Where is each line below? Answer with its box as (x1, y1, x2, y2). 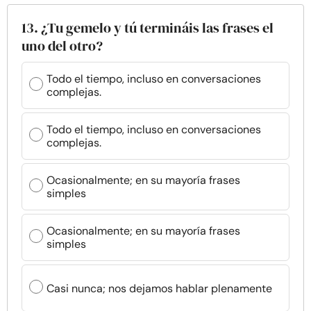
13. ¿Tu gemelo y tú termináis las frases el (22, 18, 274, 37)
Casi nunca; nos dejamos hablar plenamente (47, 280, 272, 296)
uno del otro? (22, 36, 103, 56)
